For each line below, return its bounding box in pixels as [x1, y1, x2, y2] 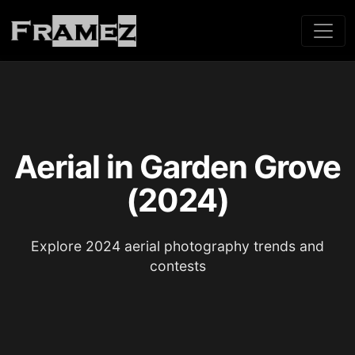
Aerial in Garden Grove [14, 147, 341, 186]
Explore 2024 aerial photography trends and [31, 238, 324, 254]
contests [149, 258, 206, 274]
